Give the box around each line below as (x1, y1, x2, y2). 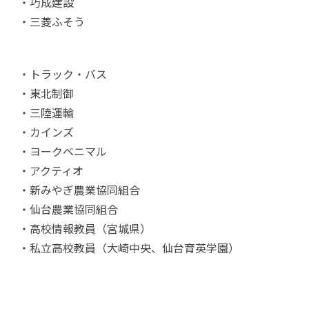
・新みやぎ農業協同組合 (18, 181, 140, 199)
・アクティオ (18, 162, 83, 179)
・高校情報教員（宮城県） (18, 220, 151, 237)
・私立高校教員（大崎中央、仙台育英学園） (18, 239, 239, 257)
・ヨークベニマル (18, 143, 107, 160)
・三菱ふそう (18, 13, 85, 30)
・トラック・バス (18, 66, 107, 83)
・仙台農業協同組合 (18, 201, 118, 218)
